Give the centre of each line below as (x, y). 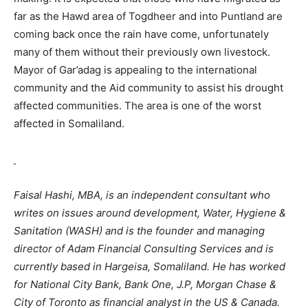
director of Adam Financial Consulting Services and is (144, 249)
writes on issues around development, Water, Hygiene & (150, 213)
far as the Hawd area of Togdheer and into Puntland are (148, 16)
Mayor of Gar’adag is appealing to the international (135, 70)
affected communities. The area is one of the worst (137, 106)
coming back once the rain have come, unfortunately (141, 34)
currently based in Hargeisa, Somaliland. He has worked (150, 267)
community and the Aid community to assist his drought (148, 88)
